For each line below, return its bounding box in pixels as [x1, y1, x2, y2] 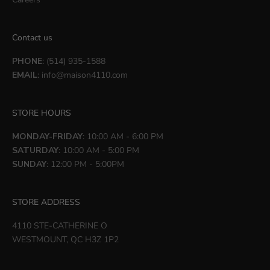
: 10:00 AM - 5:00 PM [58, 145, 139, 156]
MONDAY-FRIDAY [12, 131, 83, 142]
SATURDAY [12, 145, 58, 156]
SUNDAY [12, 159, 46, 170]
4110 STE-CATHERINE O [12, 220, 107, 231]
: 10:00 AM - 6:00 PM [83, 131, 163, 142]
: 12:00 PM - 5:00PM [46, 159, 124, 170]
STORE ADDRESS [12, 196, 80, 208]
